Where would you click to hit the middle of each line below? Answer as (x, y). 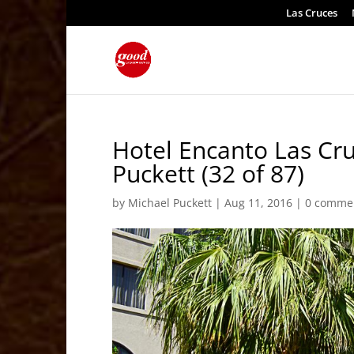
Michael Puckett (170, 203)
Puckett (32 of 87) (209, 173)
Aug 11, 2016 (259, 203)
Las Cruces (311, 12)
